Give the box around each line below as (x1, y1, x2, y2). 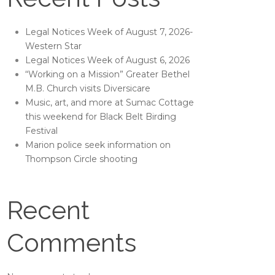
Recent (7, 195, 90, 225)
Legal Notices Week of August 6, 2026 (25, 55, 190, 66)
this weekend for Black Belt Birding (25, 111, 177, 122)
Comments (7, 228, 137, 258)
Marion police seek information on (25, 139, 171, 150)
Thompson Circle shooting (25, 153, 138, 165)
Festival (25, 125, 58, 136)
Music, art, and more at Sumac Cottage (25, 97, 195, 108)
